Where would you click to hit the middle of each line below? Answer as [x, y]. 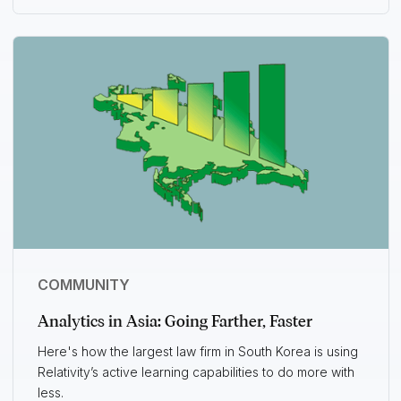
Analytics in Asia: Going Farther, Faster [175, 322]
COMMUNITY [83, 285]
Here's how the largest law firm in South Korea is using [197, 352]
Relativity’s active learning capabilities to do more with [196, 372]
